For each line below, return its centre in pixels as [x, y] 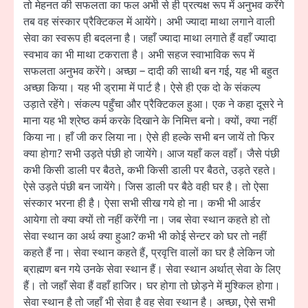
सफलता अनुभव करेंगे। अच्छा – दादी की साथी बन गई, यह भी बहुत [151, 72]
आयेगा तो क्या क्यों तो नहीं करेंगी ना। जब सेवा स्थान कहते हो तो [147, 220]
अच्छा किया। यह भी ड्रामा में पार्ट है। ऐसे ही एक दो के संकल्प [142, 88]
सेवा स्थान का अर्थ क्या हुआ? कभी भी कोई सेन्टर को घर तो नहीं [145, 237]
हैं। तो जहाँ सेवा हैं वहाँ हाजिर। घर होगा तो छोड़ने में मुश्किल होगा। [152, 286]
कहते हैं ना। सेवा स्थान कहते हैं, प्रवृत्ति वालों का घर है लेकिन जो [149, 253]
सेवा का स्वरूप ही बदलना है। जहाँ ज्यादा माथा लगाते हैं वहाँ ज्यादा [150, 39]
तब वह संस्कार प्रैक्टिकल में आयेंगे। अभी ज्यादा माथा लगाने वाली [149, 22]
